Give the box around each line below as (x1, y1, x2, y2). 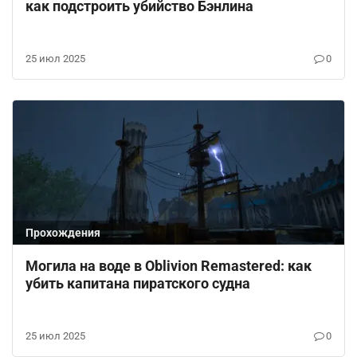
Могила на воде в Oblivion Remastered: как (25, 257, 312, 275)
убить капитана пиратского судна (25, 275, 250, 292)
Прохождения (25, 226, 100, 240)
